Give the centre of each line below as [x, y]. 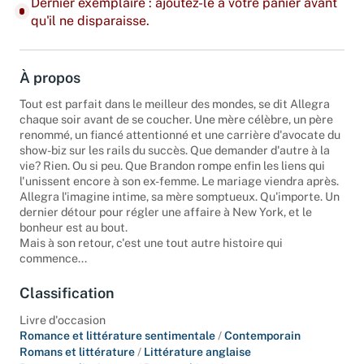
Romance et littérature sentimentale [119, 335]
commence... [53, 258]
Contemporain [262, 335]
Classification [67, 293]
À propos [50, 77]
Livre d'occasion [63, 319]
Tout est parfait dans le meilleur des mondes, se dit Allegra [175, 104]
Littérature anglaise [197, 351]
